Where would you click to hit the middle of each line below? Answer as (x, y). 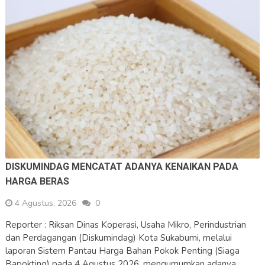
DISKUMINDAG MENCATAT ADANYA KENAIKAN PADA (122, 166)
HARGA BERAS (37, 181)
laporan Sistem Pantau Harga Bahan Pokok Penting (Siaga (122, 251)
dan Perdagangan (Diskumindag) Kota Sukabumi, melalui (118, 237)
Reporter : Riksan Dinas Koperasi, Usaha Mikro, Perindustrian (125, 224)
